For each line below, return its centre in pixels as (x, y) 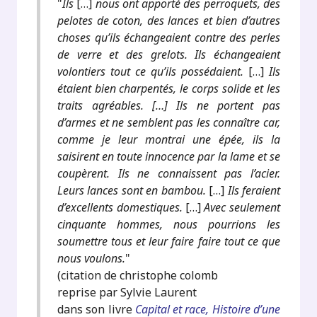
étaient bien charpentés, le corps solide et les (169, 88)
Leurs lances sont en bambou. (132, 190)
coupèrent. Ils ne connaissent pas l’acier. (169, 173)
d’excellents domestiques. (120, 207)
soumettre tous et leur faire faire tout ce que (169, 241)
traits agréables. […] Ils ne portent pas (169, 105)
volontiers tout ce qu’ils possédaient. (153, 71)
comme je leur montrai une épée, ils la (169, 139)
